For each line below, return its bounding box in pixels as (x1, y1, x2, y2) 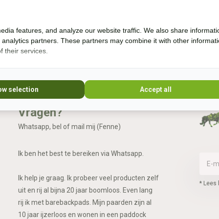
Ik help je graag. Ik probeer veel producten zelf (18, 174, 159, 182)
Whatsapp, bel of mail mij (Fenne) (18, 123, 121, 131)
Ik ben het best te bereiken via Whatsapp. (18, 150, 144, 157)
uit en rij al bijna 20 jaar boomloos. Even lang (18, 186, 153, 194)
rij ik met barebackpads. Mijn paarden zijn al (18, 198, 152, 206)
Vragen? (18, 106, 62, 119)
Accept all (140, 85, 172, 93)
